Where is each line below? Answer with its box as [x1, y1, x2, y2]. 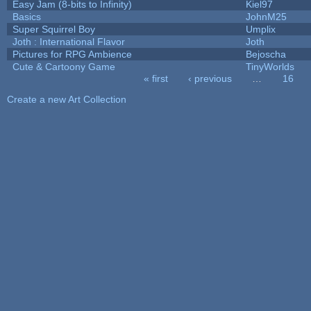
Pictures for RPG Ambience [12, 48, 132, 60]
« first [144, 72, 169, 84]
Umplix [245, 23, 276, 35]
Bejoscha [245, 48, 286, 60]
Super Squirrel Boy [12, 23, 95, 35]
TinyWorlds [245, 60, 294, 72]
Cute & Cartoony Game [12, 60, 115, 72]
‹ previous [188, 72, 233, 84]
